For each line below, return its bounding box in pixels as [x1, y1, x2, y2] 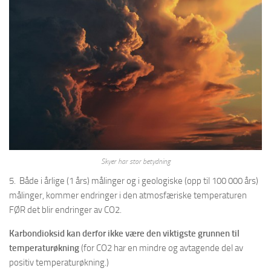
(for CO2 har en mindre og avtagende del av [79, 242, 243, 253]
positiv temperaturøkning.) [9, 256, 109, 268]
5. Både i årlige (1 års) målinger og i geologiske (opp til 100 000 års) [9, 175, 258, 186]
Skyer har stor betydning [100, 157, 171, 166]
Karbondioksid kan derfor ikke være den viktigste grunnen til [9, 227, 240, 239]
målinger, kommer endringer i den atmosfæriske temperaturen [9, 189, 247, 201]
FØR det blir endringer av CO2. [9, 204, 123, 215]
